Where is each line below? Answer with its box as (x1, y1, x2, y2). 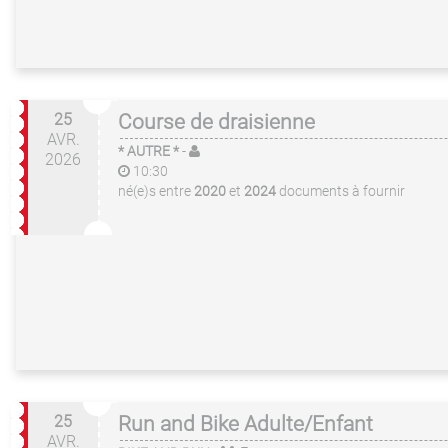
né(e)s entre (118, 183, 194, 199)
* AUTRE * (118, 143, 179, 159)
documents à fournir (279, 183, 405, 199)
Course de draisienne (118, 110, 315, 134)
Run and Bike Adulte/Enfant (118, 412, 373, 436)
